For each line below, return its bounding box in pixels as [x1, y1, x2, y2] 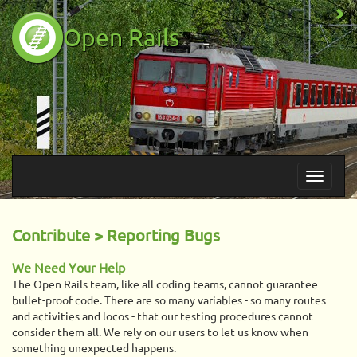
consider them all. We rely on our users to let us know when [12, 326, 308, 339]
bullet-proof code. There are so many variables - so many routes [12, 294, 326, 307]
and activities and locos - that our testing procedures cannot [12, 310, 313, 323]
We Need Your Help [12, 261, 125, 275]
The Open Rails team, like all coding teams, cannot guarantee [12, 278, 318, 291]
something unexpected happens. [12, 342, 176, 355]
